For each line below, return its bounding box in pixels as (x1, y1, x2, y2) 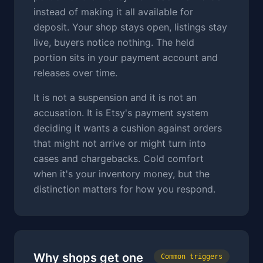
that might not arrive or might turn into (33, 137, 206, 149)
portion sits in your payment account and (33, 52, 218, 63)
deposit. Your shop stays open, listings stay (33, 21, 227, 33)
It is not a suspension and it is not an (33, 92, 197, 103)
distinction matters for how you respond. (33, 183, 215, 195)
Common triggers (161, 252, 222, 261)
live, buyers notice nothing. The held (33, 36, 194, 48)
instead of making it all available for (33, 6, 193, 18)
